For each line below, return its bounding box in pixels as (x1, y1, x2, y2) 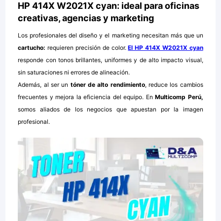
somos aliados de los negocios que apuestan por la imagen (18, 105, 203, 113)
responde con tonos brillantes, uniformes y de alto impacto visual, (18, 56, 203, 64)
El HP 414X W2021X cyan (128, 43, 203, 51)
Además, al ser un (18, 80, 69, 88)
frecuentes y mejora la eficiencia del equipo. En (18, 93, 153, 101)
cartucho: (18, 43, 46, 51)
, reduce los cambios (145, 80, 203, 88)
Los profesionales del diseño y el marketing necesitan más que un (18, 31, 203, 39)
